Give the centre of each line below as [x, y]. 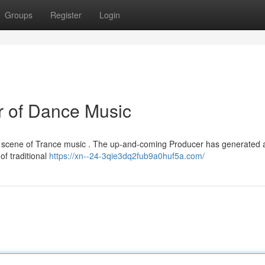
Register [66, 15]
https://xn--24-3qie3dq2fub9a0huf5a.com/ [127, 156]
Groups [19, 15]
